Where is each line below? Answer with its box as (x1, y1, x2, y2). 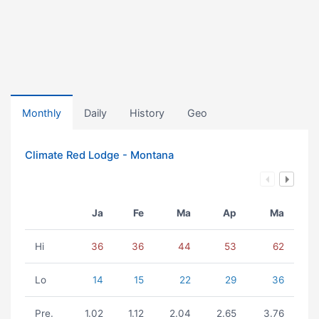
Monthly (22, 107, 61, 119)
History (130, 107, 164, 119)
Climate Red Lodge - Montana (25, 149, 174, 162)
